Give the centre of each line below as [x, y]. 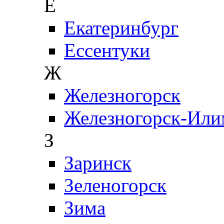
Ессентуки [107, 50]
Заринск [98, 162]
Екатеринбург [121, 27]
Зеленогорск [115, 185]
